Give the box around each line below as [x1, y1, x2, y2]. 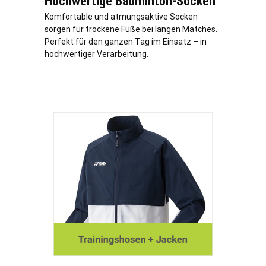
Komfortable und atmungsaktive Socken [45, 11, 198, 21]
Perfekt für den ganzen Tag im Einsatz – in [45, 36, 207, 46]
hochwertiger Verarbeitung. [45, 49, 148, 59]
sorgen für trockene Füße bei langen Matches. [45, 24, 217, 34]
